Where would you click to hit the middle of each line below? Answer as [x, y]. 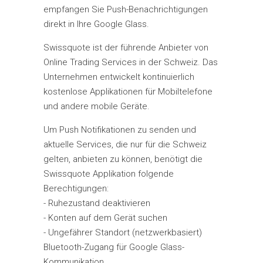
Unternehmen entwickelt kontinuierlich [119, 77]
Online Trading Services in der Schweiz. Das [131, 62]
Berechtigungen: [76, 188]
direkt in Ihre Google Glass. [96, 24]
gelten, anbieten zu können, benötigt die [123, 159]
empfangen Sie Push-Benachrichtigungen [126, 9]
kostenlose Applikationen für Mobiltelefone [128, 92]
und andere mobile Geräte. [97, 106]
